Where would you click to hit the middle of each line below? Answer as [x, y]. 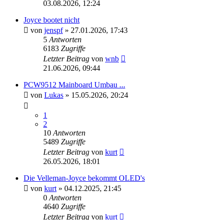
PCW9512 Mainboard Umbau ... [74, 84]
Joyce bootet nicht [52, 20]
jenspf [54, 30]
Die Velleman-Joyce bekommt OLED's [84, 178]
